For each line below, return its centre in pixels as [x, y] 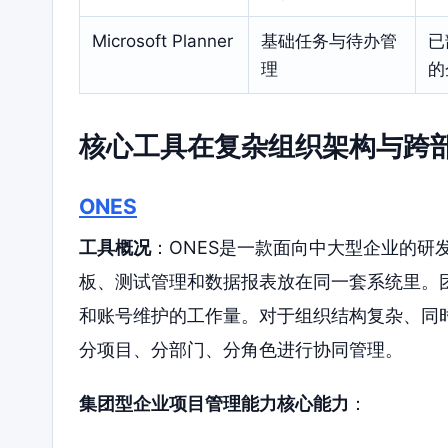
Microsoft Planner [162, 41]
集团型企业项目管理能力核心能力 [214, 404]
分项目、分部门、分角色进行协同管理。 [241, 350]
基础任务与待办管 [329, 41]
